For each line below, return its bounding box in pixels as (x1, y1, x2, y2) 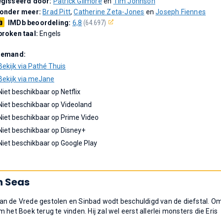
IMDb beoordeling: (8, 19, 73, 27)
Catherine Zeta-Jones (74, 8, 145, 16)
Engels (39, 30, 61, 37)
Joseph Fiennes (155, 8, 206, 16)
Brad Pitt (42, 8, 71, 16)
